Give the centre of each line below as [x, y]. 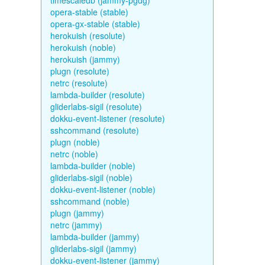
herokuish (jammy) [85, 59]
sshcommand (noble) [90, 201]
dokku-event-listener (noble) [103, 189]
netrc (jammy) [76, 225]
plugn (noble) [75, 142]
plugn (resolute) [80, 71]
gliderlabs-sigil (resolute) [96, 106]
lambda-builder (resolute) [97, 95]
